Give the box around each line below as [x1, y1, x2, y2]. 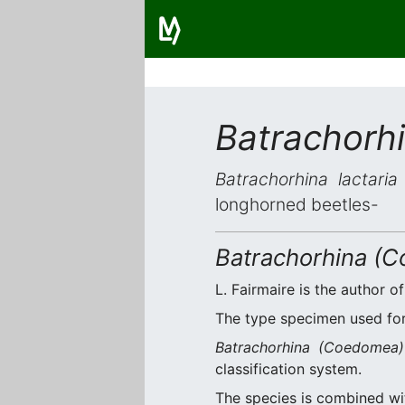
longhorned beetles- [215, 193, 379, 215]
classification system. [215, 360, 362, 378]
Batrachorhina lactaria [215, 168, 399, 190]
